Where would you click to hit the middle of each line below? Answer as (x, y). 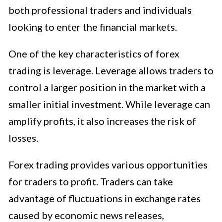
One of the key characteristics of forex (94, 53)
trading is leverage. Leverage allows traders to (111, 70)
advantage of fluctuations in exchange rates (105, 198)
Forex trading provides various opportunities (108, 164)
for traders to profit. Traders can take (91, 181)
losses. (23, 138)
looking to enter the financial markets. (93, 27)
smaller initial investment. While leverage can (109, 104)
